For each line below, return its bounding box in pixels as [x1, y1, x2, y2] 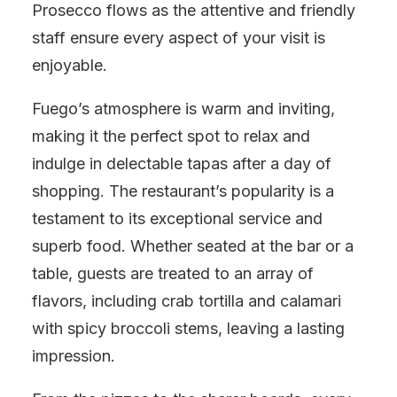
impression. [32, 346, 115, 365]
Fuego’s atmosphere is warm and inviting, [32, 99, 335, 118]
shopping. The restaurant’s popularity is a [32, 182, 334, 200]
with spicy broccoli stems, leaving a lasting [32, 319, 345, 338]
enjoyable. [32, 56, 107, 74]
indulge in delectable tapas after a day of [32, 154, 331, 173]
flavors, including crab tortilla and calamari [32, 292, 341, 310]
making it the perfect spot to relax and [32, 127, 310, 145]
